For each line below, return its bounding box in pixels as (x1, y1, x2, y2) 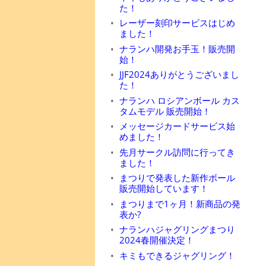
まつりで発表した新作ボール (119, 172, 235, 183)
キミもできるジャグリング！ (119, 249, 235, 261)
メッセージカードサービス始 (119, 120, 235, 132)
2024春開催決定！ (119, 234, 194, 246)
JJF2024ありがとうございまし (119, 68, 239, 80)
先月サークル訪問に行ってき (119, 145, 235, 158)
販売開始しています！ (119, 182, 208, 194)
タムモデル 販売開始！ (119, 104, 211, 117)
